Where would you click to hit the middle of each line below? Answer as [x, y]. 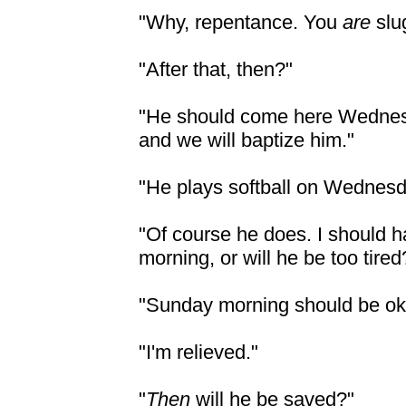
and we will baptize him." [246, 140]
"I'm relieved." [198, 352]
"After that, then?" [216, 69]
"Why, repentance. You [241, 22]
